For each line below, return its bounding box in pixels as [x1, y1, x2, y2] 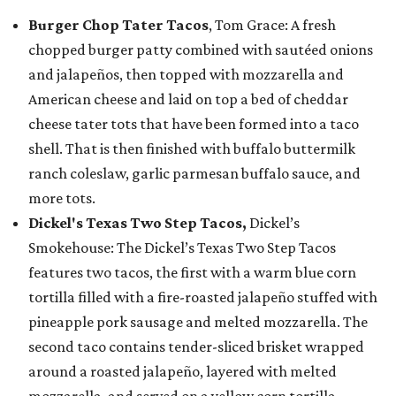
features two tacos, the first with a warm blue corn [28, 263, 356, 282]
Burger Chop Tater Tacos [28, 16, 209, 34]
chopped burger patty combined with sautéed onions [28, 41, 373, 59]
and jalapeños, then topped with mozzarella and [28, 65, 344, 84]
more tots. [28, 189, 95, 208]
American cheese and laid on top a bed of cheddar [28, 90, 348, 109]
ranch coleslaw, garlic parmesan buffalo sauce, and [28, 164, 361, 183]
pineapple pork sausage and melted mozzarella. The [28, 313, 368, 331]
